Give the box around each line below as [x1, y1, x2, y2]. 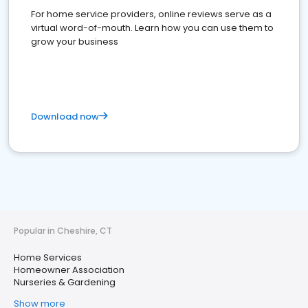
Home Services [14, 251, 82, 264]
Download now [31, 110, 99, 123]
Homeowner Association [14, 263, 124, 276]
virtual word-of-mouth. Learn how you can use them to [31, 21, 274, 34]
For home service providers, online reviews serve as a [31, 8, 272, 21]
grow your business [31, 35, 118, 48]
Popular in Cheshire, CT [14, 225, 112, 236]
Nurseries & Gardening [14, 276, 115, 289]
